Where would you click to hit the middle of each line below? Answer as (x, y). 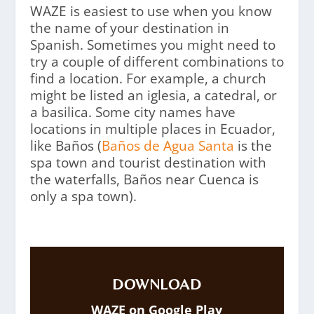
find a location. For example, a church (148, 79)
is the (253, 146)
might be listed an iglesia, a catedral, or (153, 96)
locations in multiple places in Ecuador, (152, 129)
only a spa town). (83, 197)
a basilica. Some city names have (132, 112)
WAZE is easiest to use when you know (151, 12)
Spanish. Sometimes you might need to (152, 45)
